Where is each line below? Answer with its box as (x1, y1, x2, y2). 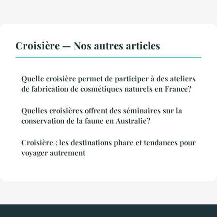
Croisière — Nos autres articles (15, 38, 160, 52)
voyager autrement (21, 148, 85, 158)
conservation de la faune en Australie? (21, 116, 150, 126)
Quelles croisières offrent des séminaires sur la (21, 106, 182, 116)
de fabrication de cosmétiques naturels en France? (21, 84, 191, 94)
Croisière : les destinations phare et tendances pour (21, 138, 196, 148)
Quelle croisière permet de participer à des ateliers (21, 74, 196, 84)
